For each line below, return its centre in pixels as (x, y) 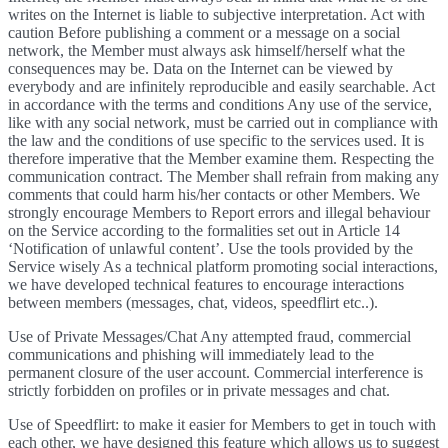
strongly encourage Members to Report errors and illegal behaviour (219, 212)
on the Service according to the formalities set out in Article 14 (204, 230)
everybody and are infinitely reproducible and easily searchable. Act (221, 86)
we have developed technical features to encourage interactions (206, 284)
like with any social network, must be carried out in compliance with (223, 122)
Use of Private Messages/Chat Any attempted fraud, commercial (209, 336)
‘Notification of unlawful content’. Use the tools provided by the (210, 248)
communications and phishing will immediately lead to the (191, 354)
